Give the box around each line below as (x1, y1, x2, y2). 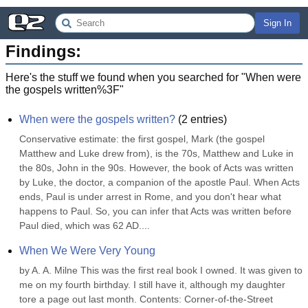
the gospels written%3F (5, 84, 120, 96)
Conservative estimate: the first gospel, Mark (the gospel (19, 133, 265, 144)
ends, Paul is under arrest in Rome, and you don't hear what (19, 191, 281, 202)
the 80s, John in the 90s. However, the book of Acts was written (19, 162, 294, 173)
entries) (188, 113, 227, 125)
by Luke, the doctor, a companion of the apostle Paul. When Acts (19, 177, 300, 188)
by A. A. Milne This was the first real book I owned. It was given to (19, 265, 302, 276)
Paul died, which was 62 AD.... (19, 220, 150, 231)
